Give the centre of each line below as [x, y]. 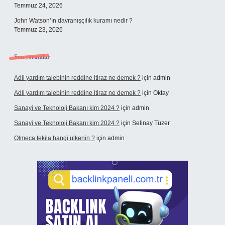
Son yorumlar [32, 57]
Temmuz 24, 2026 [38, 6]
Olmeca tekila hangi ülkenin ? [54, 138]
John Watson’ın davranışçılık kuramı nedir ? [73, 21]
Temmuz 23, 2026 [38, 30]
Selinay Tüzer [151, 123]
